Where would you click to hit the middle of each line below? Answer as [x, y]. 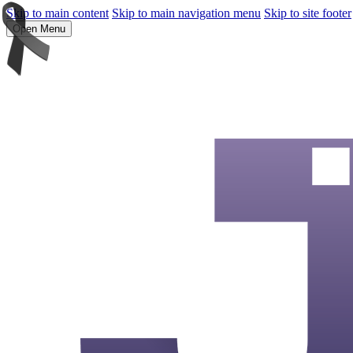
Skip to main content [58, 13]
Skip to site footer [308, 13]
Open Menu [39, 29]
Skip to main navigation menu [186, 13]
